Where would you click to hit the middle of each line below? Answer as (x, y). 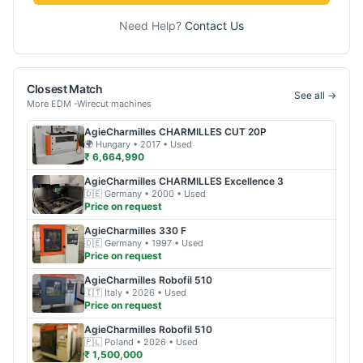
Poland (119, 342)
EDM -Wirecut (80, 104)
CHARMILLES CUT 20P (213, 132)
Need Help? (152, 26)
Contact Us (214, 26)
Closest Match (65, 89)
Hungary (113, 144)
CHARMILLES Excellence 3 (221, 181)
